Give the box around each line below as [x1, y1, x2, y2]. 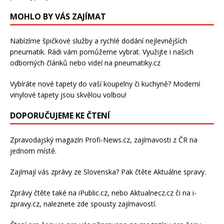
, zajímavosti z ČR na [130, 134, 197, 144]
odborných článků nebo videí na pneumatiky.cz [10, 57, 160, 67]
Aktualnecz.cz [130, 187, 173, 197]
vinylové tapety [10, 89, 58, 99]
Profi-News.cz [85, 134, 130, 144]
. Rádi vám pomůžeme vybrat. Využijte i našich [44, 46, 193, 56]
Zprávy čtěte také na [10, 187, 78, 197]
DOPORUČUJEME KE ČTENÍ [10, 109, 110, 121]
